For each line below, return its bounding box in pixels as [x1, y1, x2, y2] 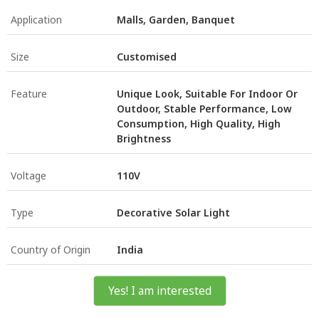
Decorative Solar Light [117, 205, 230, 219]
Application [11, 12, 62, 26]
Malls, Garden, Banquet [117, 12, 235, 26]
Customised [117, 49, 177, 63]
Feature [11, 86, 47, 100]
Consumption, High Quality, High [117, 116, 281, 130]
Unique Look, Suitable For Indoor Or [117, 86, 298, 100]
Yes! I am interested [108, 283, 211, 298]
